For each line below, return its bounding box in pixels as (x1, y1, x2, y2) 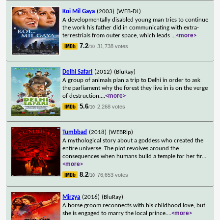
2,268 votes (97, 103, 126, 110)
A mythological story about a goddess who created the (62, 137, 204, 144)
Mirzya (62, 193, 81, 200)
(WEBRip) (109, 129, 134, 136)
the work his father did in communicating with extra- (62, 24, 199, 31)
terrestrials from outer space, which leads (62, 32, 172, 39)
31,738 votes (97, 43, 129, 49)
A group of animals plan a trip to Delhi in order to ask (62, 77, 201, 83)
